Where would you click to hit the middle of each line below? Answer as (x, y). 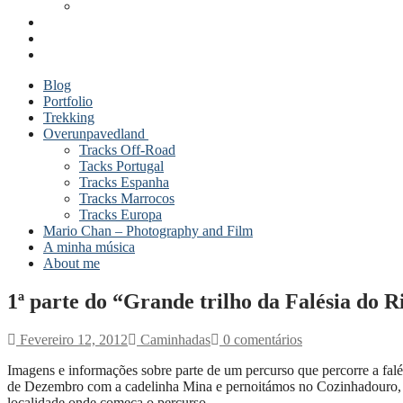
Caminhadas (174, 339)
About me (72, 263)
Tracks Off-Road (127, 150)
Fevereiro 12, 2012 (74, 339)
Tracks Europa (121, 215)
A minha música (89, 247)
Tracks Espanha (124, 182)
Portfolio (68, 101)
